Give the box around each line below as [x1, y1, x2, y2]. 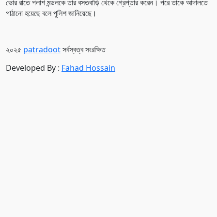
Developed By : [6, 62, 60, 74]
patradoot [23, 44, 61, 55]
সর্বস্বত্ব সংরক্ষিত [61, 44, 106, 55]
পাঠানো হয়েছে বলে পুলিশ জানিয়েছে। [6, 8, 97, 19]
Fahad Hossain [62, 62, 115, 74]
